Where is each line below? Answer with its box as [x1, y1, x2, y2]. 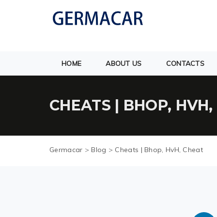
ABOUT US [106, 59, 142, 68]
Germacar [49, 145, 83, 154]
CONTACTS [166, 59, 205, 68]
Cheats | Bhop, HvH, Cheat [115, 145, 203, 154]
